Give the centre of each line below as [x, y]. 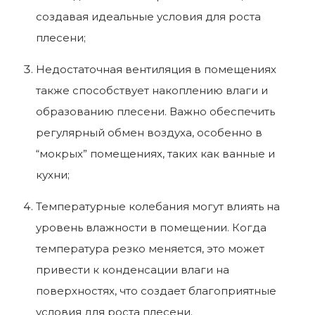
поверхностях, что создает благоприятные [156, 290]
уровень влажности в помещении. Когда [151, 227]
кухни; [53, 174]
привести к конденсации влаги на [133, 269]
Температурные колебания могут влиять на [158, 206]
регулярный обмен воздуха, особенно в [149, 132]
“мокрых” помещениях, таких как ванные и [155, 153]
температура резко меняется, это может [150, 248]
